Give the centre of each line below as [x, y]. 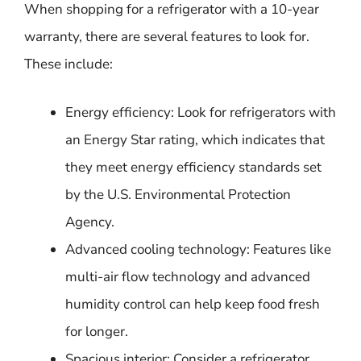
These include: [68, 64]
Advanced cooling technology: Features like [198, 249]
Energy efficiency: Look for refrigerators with [201, 112]
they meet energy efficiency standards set [193, 167]
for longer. [97, 331]
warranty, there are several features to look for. [167, 37]
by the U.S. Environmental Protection [178, 194]
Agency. [90, 222]
